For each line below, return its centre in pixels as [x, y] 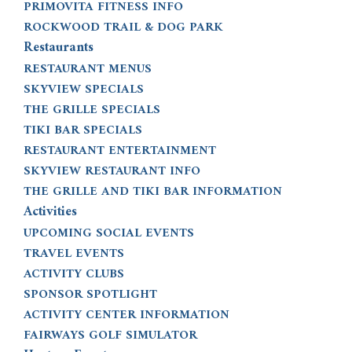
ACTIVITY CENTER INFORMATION [126, 315]
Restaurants [59, 48]
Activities [50, 212]
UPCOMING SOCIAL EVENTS [109, 233]
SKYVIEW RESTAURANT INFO [112, 171]
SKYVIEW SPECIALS [84, 90]
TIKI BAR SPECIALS [83, 130]
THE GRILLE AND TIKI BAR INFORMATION [153, 192]
